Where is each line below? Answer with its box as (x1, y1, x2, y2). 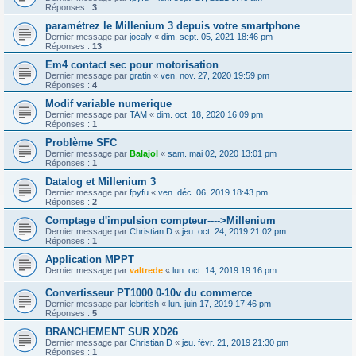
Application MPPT (45, 253, 134, 265)
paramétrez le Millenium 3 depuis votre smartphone (45, 19, 300, 32)
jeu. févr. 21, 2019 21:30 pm (182, 337, 288, 347)
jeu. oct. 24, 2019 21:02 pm (182, 226, 286, 236)
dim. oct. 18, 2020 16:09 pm (157, 109, 263, 119)
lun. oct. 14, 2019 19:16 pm (172, 265, 277, 275)
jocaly (130, 31, 152, 41)
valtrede (130, 265, 163, 275)
